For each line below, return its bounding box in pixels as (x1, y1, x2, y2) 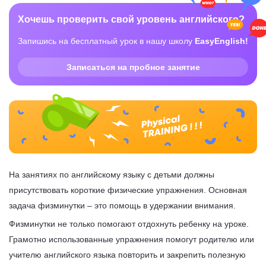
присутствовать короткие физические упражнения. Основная (9, 185, 247, 195)
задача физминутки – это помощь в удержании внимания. (9, 200, 236, 210)
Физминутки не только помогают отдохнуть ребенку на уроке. (9, 218, 249, 229)
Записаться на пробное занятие (66, 62, 200, 72)
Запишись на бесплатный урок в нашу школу (18, 36, 195, 46)
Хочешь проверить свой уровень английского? (18, 14, 245, 24)
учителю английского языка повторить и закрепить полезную (9, 249, 246, 259)
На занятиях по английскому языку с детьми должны (9, 169, 214, 179)
